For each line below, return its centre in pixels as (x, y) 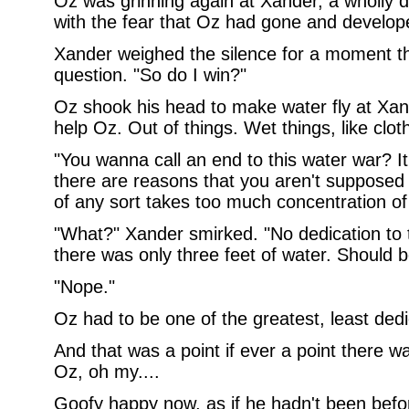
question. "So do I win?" (150, 75)
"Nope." (84, 287)
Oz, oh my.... (106, 372)
